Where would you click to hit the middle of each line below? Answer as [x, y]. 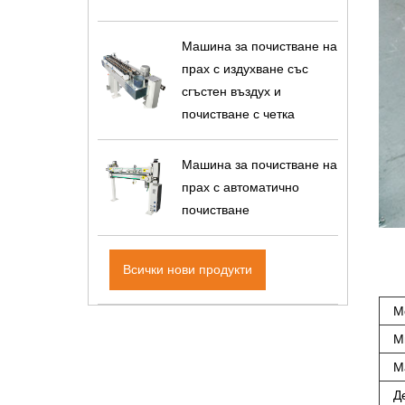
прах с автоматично [240, 187]
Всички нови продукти [188, 269]
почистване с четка [238, 113]
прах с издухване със [245, 68]
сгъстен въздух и [231, 91]
